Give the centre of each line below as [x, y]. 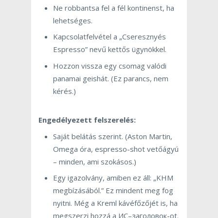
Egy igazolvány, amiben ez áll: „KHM [113, 178]
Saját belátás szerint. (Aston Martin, [113, 136]
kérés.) [64, 91]
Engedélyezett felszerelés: [87, 120]
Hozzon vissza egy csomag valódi [110, 65]
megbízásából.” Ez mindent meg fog [113, 191]
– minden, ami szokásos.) [95, 161]
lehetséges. [73, 20]
